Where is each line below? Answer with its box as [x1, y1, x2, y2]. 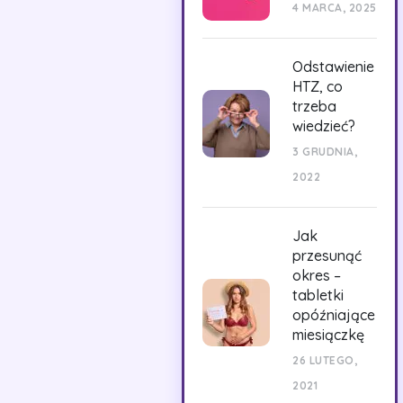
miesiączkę [292, 326, 364, 344]
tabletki [292, 286, 344, 304]
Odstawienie [292, 58, 374, 76]
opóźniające [292, 306, 375, 324]
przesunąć [292, 246, 362, 264]
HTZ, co [292, 77, 343, 95]
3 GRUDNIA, [292, 145, 357, 158]
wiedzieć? [292, 117, 355, 135]
